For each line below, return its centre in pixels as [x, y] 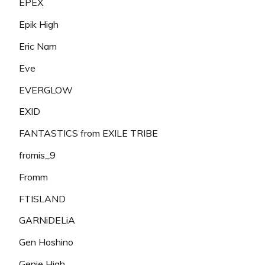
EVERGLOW [46, 90]
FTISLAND [42, 198]
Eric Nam [38, 46]
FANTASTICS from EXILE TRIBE [88, 133]
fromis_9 [37, 155]
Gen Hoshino [46, 242]
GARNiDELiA [47, 220]
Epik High [39, 25]
